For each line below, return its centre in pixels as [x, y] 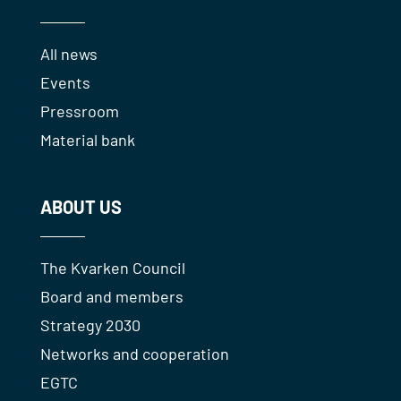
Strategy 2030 [90, 325]
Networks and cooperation [134, 354]
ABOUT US [81, 207]
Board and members [111, 296]
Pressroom [79, 111]
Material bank [87, 140]
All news [68, 54]
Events [65, 82]
